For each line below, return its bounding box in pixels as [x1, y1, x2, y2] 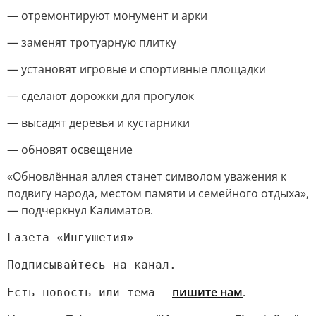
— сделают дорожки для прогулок [7, 88, 194, 104]
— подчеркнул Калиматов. [7, 202, 153, 218]
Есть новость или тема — [7, 286, 169, 299]
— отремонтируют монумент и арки [7, 8, 207, 23]
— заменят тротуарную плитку [7, 35, 176, 50]
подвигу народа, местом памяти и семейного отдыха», [7, 186, 309, 201]
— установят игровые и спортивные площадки [7, 61, 266, 77]
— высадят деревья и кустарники [7, 115, 190, 130]
